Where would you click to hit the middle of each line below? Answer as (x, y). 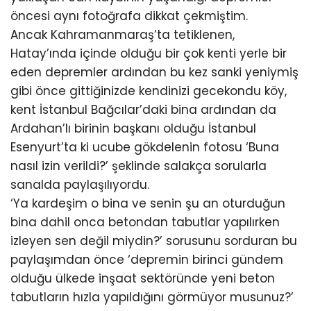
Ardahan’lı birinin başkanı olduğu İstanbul (133, 128)
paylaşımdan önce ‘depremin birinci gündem (147, 260)
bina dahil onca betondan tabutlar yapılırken (145, 222)
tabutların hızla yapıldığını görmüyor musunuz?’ (152, 297)
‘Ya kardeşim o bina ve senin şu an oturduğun (148, 203)
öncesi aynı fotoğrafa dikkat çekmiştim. (129, 16)
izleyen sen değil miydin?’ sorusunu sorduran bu (154, 241)
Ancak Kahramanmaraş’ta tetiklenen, (123, 35)
